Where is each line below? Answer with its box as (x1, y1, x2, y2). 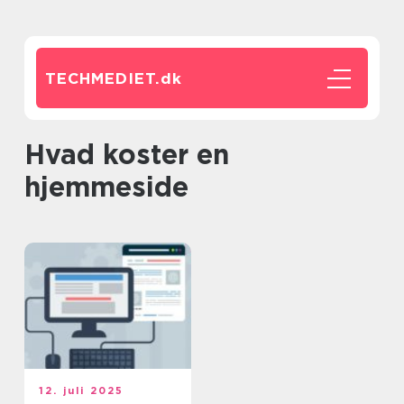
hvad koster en (24, 138, 45, 170)
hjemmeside (24, 170, 188, 203)
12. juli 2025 (39, 384, 124, 397)
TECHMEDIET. (45, 69, 161, 87)
